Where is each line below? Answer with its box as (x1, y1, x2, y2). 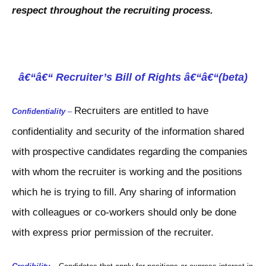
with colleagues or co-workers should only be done (12, 207, 236, 218)
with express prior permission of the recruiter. (12, 227, 214, 239)
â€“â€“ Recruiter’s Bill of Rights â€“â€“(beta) (18, 71, 248, 84)
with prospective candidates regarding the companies (12, 146, 248, 158)
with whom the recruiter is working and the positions (12, 166, 242, 178)
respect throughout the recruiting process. (12, 5, 213, 17)
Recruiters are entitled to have (74, 105, 208, 117)
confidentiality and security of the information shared (12, 126, 244, 138)
